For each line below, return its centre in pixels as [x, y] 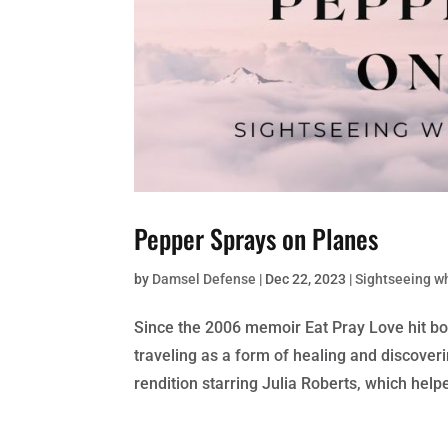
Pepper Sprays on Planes [256, 239]
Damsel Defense [204, 279]
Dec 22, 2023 [306, 279]
